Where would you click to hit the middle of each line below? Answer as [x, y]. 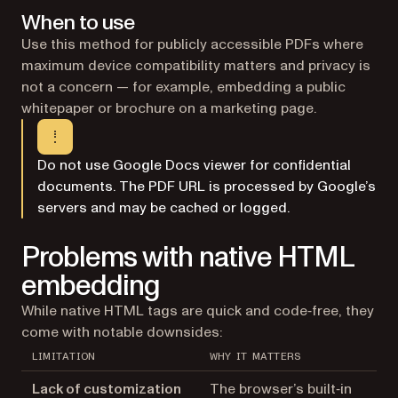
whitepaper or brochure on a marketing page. [169, 108]
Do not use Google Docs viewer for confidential [194, 165]
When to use [78, 23]
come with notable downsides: [122, 332]
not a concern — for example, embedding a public [183, 87]
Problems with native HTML [188, 258]
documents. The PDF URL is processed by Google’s [207, 187]
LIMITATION [64, 356]
